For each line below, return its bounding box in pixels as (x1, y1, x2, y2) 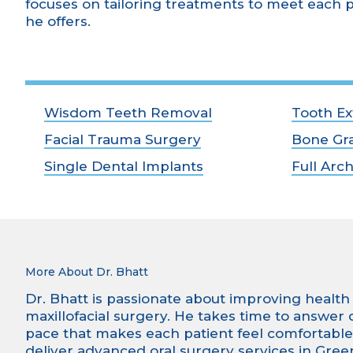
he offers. (25, 13, 91, 29)
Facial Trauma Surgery (44, 132, 201, 147)
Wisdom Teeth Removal (44, 105, 212, 121)
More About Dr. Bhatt (25, 265, 148, 279)
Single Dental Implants (44, 158, 203, 174)
